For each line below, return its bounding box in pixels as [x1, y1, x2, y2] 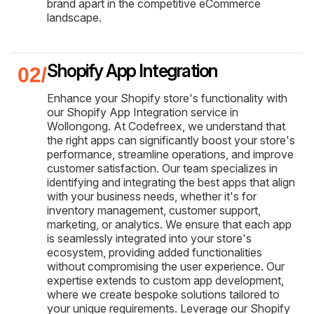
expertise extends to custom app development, [47, 273, 284, 287]
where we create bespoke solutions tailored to [47, 287, 280, 301]
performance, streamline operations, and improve [47, 146, 294, 161]
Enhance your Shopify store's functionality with [47, 90, 287, 105]
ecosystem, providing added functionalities [47, 245, 262, 259]
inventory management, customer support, [47, 203, 261, 217]
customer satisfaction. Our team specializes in [47, 161, 278, 175]
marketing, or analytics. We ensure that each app [47, 217, 292, 231]
